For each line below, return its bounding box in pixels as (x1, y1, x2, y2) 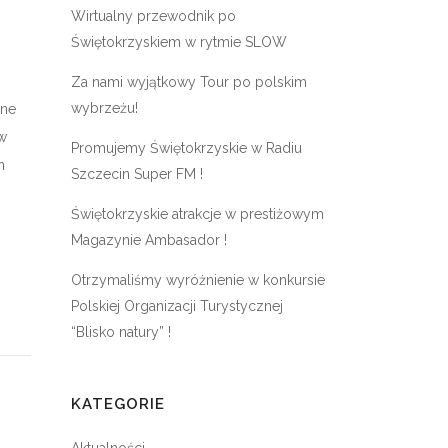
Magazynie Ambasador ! (71, 232, 227, 248)
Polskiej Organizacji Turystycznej (71, 298, 283, 314)
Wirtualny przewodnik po (71, 8, 236, 24)
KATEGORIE (71, 395, 165, 413)
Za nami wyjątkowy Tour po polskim (71, 74, 307, 90)
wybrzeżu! (71, 100, 138, 116)
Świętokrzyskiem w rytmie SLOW (71, 34, 287, 50)
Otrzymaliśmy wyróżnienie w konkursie (71, 272, 325, 288)
